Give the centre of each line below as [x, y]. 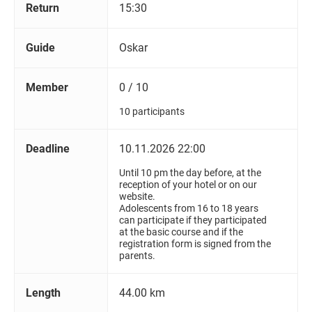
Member [47, 88]
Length [43, 293]
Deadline [48, 149]
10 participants [152, 112]
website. [137, 197]
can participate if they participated [193, 221]
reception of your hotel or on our [188, 185]
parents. [137, 256]
